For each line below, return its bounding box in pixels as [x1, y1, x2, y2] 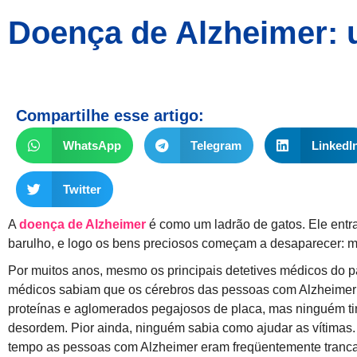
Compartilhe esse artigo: [16, 107, 204, 124]
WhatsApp [62, 138, 121, 152]
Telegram [190, 138, 241, 152]
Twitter [62, 182, 101, 196]
